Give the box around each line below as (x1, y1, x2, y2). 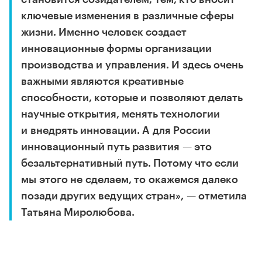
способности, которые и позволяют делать (21, 92, 243, 103)
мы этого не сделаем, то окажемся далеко (21, 174, 238, 185)
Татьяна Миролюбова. (21, 206, 135, 218)
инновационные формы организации (21, 43, 212, 54)
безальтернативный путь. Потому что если (21, 157, 239, 168)
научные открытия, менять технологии (21, 108, 220, 119)
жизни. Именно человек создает (21, 26, 187, 37)
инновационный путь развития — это (21, 141, 212, 152)
